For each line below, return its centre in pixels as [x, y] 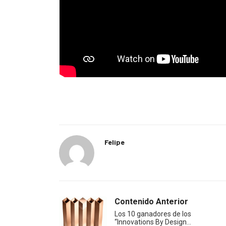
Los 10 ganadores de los [153, 214]
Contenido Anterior [151, 202]
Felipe [115, 142]
